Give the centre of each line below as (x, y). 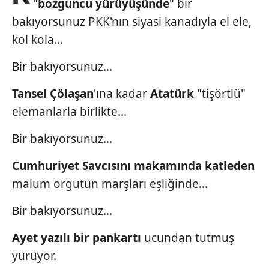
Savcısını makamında (142, 166)
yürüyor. (34, 256)
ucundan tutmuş (189, 238)
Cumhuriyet (46, 166)
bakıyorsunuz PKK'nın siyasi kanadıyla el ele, (132, 22)
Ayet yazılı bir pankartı (77, 238)
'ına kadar (120, 94)
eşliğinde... (179, 184)
